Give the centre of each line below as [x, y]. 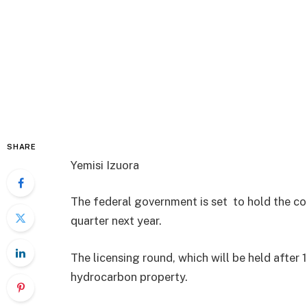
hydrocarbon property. [129, 277]
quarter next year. [116, 221]
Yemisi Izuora [106, 165]
